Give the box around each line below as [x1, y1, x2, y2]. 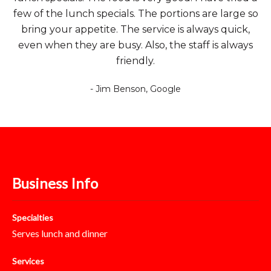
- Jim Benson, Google [90, 83, 181, 94]
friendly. [116, 55, 155, 67]
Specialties [12, 212, 53, 223]
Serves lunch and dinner [12, 227, 108, 239]
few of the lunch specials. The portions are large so [13, 8, 258, 19]
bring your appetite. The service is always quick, [21, 24, 250, 35]
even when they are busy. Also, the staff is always [18, 39, 253, 51]
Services [12, 256, 44, 266]
